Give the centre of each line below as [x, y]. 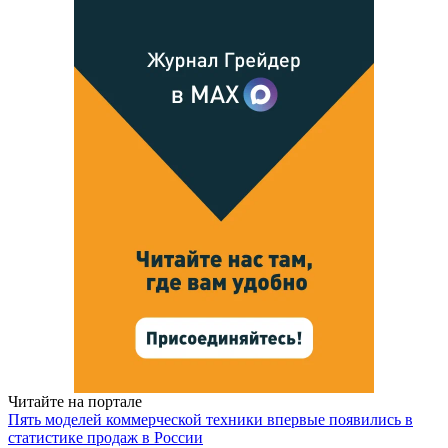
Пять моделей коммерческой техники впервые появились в [210, 419]
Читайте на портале [75, 401]
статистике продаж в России [105, 437]
